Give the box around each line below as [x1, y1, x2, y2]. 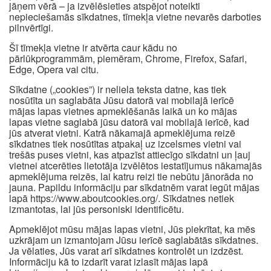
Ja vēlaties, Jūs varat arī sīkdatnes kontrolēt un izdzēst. [9, 244, 243, 258]
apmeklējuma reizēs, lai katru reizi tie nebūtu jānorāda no [9, 169, 253, 183]
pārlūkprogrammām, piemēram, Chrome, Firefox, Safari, [9, 51, 247, 65]
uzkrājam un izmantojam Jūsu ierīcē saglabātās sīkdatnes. [9, 233, 258, 247]
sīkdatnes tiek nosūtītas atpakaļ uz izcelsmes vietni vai [9, 137, 241, 151]
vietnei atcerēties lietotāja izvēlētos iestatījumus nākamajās [9, 158, 262, 172]
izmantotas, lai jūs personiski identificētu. [9, 202, 184, 216]
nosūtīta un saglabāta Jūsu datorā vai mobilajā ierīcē [9, 93, 234, 107]
